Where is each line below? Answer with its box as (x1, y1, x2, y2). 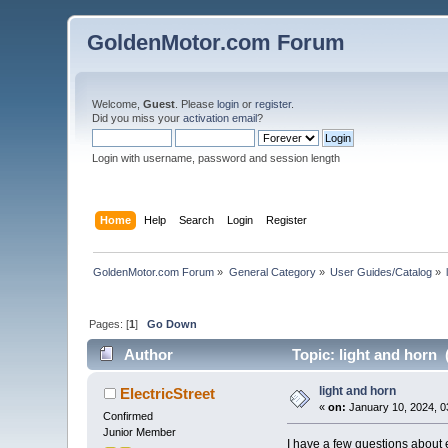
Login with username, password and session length (92, 152, 341, 164)
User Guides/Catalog (330, 265, 433, 278)
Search (178, 213, 214, 226)
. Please (175, 98, 218, 110)
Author (123, 346, 173, 364)
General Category (228, 265, 316, 278)
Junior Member (103, 426, 177, 439)
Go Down (147, 317, 198, 330)
